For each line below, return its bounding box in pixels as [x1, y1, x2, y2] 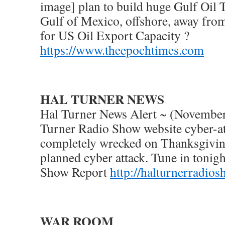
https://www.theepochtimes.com [40, 41, 204, 58]
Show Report [40, 163, 110, 180]
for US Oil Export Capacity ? [40, 27, 189, 44]
